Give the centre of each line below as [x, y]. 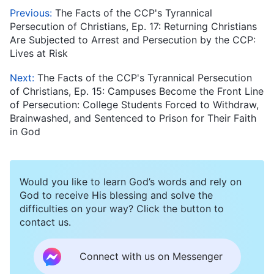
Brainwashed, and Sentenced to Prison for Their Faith [133, 118]
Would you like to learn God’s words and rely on [131, 181]
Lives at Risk [39, 53]
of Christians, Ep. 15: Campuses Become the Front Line [137, 91]
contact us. [45, 222]
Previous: [32, 13]
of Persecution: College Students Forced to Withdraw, [134, 104]
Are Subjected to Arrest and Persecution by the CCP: [133, 39]
